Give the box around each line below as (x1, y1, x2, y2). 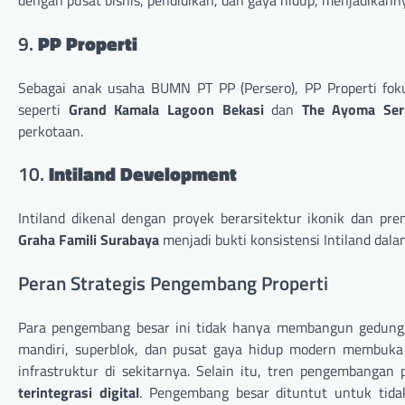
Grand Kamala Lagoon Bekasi (68, 98, 264, 120)
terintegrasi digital (18, 381, 139, 403)
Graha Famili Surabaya (18, 229, 159, 251)
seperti (18, 98, 69, 120)
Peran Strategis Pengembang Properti (18, 268, 328, 298)
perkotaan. (18, 119, 83, 142)
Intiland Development (49, 159, 237, 189)
